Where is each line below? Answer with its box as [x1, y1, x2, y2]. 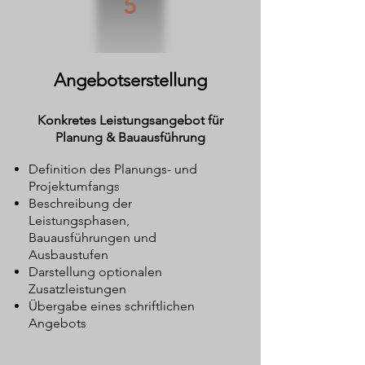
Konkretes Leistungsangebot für [37, 112, 223, 128]
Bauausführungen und [29, 230, 156, 245]
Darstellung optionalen [29, 264, 162, 279]
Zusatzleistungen [29, 281, 126, 297]
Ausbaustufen [29, 247, 108, 262]
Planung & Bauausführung [55, 130, 205, 145]
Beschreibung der [29, 196, 132, 211]
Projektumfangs [29, 178, 120, 194]
